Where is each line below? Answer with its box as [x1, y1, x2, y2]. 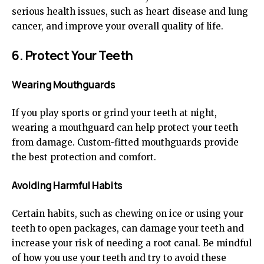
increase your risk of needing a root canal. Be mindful [12, 237, 252, 249]
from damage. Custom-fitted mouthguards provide [12, 137, 239, 148]
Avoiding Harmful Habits [12, 179, 123, 192]
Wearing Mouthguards [12, 78, 115, 91]
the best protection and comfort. [12, 151, 156, 163]
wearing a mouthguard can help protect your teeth [12, 122, 238, 133]
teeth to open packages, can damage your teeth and [12, 223, 244, 234]
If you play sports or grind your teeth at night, [12, 107, 217, 118]
